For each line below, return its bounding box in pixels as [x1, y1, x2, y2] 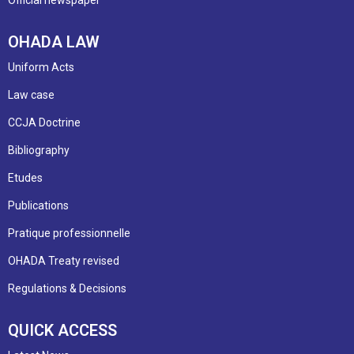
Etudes [8, 171, 43, 184]
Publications [8, 198, 69, 212]
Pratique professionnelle [8, 226, 130, 239]
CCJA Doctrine [8, 115, 81, 129]
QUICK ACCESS [8, 320, 117, 340]
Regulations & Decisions [8, 281, 126, 295]
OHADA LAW [8, 32, 100, 51]
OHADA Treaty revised [8, 254, 119, 267]
